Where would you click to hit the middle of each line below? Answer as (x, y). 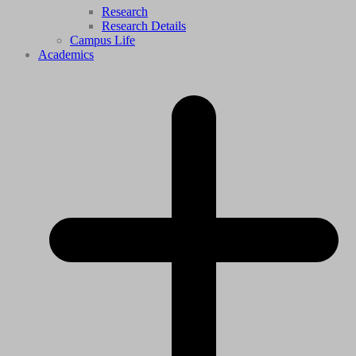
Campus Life (103, 40)
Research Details (144, 25)
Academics (66, 54)
